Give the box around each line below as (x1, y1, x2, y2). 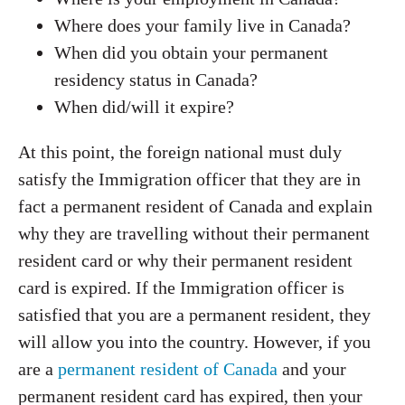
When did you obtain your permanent (54, 42, 328, 62)
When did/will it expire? (54, 97, 234, 117)
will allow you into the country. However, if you (18, 332, 371, 352)
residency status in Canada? (54, 70, 258, 89)
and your (278, 359, 346, 379)
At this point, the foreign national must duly (18, 142, 342, 162)
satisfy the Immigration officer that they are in (18, 169, 361, 189)
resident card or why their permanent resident (18, 250, 353, 270)
